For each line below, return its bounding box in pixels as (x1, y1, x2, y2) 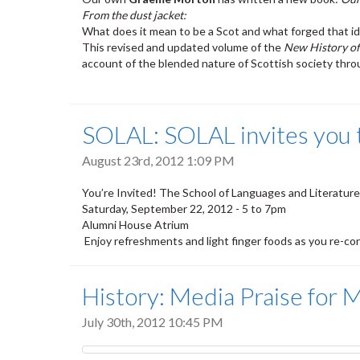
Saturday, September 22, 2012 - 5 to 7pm (82, 201, 286, 215)
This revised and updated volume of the (82, 40, 284, 55)
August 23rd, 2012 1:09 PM (82, 153, 235, 169)
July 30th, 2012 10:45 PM (82, 313, 223, 329)
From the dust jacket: (82, 8, 186, 22)
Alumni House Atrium (82, 217, 189, 231)
